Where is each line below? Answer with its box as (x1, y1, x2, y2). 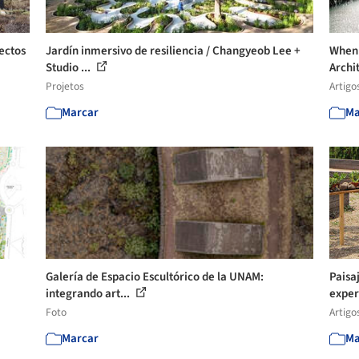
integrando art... (46, 284, 133, 302)
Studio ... (46, 58, 94, 76)
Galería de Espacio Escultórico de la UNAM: (46, 268, 264, 285)
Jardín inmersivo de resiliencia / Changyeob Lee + (46, 42, 301, 59)
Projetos (46, 78, 85, 94)
